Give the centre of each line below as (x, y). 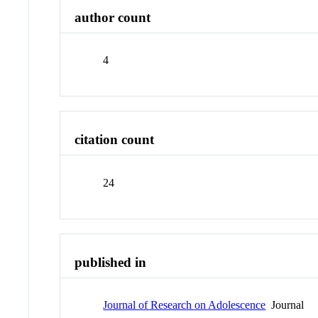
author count (113, 17)
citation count (115, 140)
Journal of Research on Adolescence (185, 305)
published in (111, 262)
